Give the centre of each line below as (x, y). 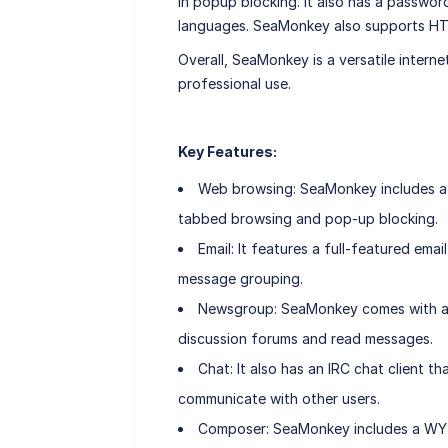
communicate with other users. (278, 399)
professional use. (234, 84)
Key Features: (227, 152)
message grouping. (240, 279)
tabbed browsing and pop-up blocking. (307, 219)
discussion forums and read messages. (305, 339)
